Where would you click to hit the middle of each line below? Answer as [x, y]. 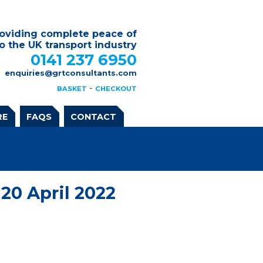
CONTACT [93, 117]
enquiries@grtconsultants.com [71, 73]
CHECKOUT [116, 88]
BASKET [72, 88]
